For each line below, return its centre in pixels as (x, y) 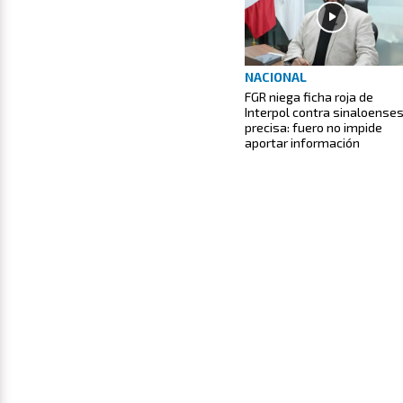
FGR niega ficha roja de (309, 97)
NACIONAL (276, 77)
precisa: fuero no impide (313, 128)
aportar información (302, 143)
